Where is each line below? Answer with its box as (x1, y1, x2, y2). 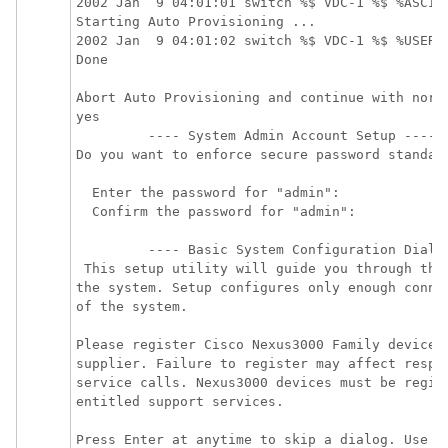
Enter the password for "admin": (76, 185, 340, 200)
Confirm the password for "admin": (76, 204, 356, 219)
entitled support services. (76, 394, 284, 409)
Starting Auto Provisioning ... (76, 14, 316, 29)
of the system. (76, 299, 188, 314)
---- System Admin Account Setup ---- (76, 128, 444, 143)
